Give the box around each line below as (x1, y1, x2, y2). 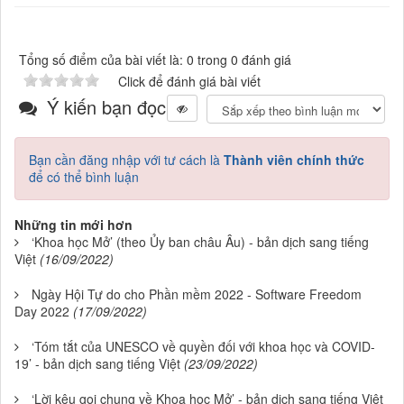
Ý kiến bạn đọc (41, 93, 166, 120)
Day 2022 (14, 301, 69, 320)
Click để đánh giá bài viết (118, 71, 261, 90)
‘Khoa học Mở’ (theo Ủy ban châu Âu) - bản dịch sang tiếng (32, 232, 369, 251)
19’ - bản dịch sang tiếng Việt (14, 353, 180, 372)
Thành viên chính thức (224, 150, 364, 169)
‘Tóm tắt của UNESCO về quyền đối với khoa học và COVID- (32, 336, 375, 355)
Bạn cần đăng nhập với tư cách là (29, 150, 224, 169)
